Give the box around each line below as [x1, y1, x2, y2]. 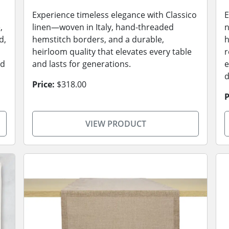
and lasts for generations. [32, 58, 131, 70]
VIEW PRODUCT [85, 118, 146, 129]
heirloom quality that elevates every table [32, 46, 192, 57]
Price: [32, 79, 55, 90]
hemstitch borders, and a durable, [32, 34, 164, 45]
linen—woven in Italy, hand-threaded [32, 21, 174, 33]
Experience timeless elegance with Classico [32, 9, 197, 20]
